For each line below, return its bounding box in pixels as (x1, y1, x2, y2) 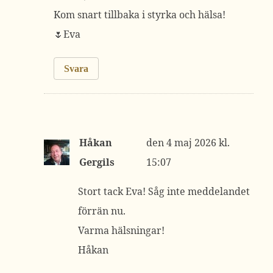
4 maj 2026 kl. (166, 136, 230, 149)
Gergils (79, 155, 115, 169)
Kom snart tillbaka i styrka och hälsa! (54, 8, 225, 21)
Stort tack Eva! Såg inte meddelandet (78, 185, 250, 198)
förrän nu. (78, 204, 126, 218)
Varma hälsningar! (78, 224, 165, 237)
